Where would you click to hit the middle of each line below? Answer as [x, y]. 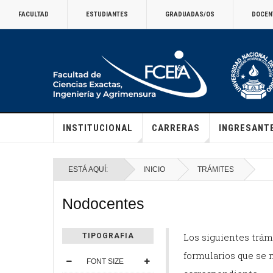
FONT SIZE [105, 261]
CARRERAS [175, 128]
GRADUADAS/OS [190, 14]
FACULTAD [34, 14]
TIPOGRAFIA [108, 236]
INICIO [154, 169]
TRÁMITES [216, 169]
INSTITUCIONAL [97, 128]
